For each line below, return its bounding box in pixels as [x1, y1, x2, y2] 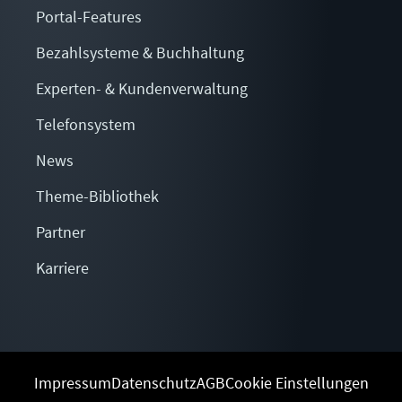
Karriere [36, 258, 89, 279]
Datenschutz [110, 372, 197, 394]
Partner [36, 222, 85, 243]
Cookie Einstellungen [224, 372, 369, 394]
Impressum [33, 372, 111, 394]
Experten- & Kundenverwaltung [36, 78, 248, 100]
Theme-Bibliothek [36, 186, 159, 207]
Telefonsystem [36, 114, 135, 135]
